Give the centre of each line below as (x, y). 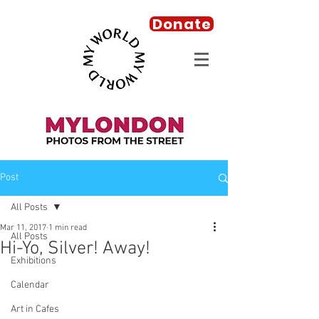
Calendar (30, 285)
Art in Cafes (35, 309)
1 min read (68, 228)
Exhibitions (33, 261)
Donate (182, 24)
